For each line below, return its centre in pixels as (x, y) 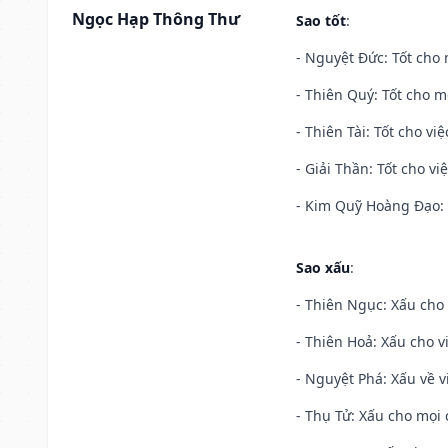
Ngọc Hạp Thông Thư (156, 18)
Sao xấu (323, 267)
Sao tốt (321, 20)
